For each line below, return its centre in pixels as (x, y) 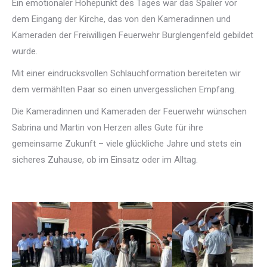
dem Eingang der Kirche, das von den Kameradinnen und (121, 19)
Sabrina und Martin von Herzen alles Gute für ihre (108, 128)
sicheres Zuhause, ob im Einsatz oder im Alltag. (105, 160)
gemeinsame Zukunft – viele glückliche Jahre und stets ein (127, 144)
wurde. (25, 52)
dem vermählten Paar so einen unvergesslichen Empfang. (124, 90)
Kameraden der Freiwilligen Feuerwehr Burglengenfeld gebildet (133, 35)
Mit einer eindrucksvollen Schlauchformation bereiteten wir (126, 74)
